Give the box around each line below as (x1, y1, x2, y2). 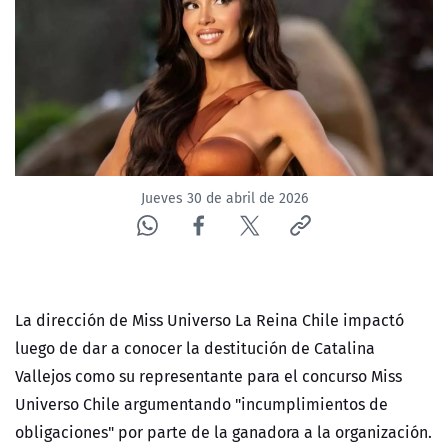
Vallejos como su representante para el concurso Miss (15, 364, 402, 389)
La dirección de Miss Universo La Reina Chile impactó (15, 308, 404, 333)
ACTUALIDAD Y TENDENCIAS (30, 57, 225, 82)
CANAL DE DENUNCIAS (30, 174, 184, 199)
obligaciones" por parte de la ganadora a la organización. (15, 420, 432, 445)
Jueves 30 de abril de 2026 (140, 188, 308, 209)
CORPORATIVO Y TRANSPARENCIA (30, 126, 269, 151)
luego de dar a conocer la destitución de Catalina (15, 336, 375, 361)
